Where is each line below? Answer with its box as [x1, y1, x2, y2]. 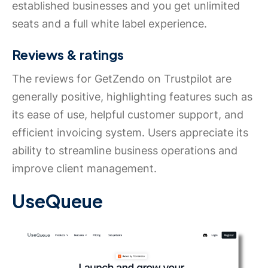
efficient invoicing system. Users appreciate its [12, 126, 248, 139]
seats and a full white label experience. [12, 17, 207, 30]
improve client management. [12, 162, 157, 175]
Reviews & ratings [12, 45, 124, 63]
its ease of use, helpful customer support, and [12, 108, 243, 121]
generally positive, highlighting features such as [12, 90, 252, 103]
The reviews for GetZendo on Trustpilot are [12, 72, 232, 85]
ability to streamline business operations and [12, 144, 237, 157]
